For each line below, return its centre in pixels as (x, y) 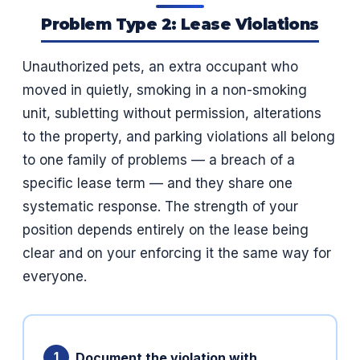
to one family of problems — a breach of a (159, 160)
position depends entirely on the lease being (166, 230)
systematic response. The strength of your (160, 207)
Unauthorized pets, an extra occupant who (160, 67)
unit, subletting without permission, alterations (172, 114)
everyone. (55, 277)
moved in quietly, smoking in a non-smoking (165, 90)
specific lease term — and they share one (157, 184)
